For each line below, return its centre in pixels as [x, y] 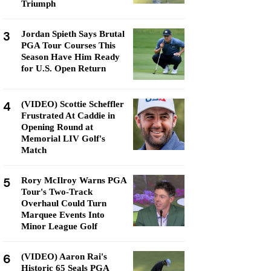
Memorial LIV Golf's [63, 139]
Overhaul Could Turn [64, 203]
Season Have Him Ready [70, 57]
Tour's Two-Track [57, 192]
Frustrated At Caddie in [68, 116]
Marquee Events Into [63, 215]
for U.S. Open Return [64, 68]
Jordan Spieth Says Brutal [73, 34]
